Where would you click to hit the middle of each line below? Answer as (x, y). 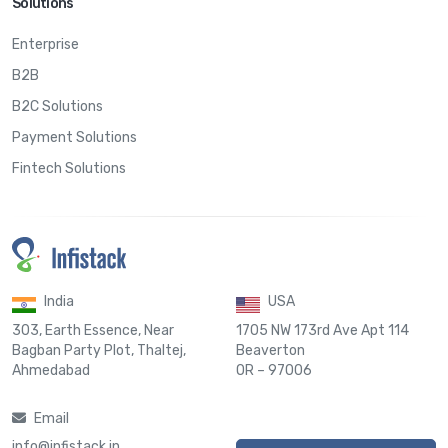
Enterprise (45, 44)
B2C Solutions (57, 106)
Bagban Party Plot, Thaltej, (99, 350)
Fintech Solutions (69, 168)
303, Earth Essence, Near (93, 330)
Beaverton (270, 350)
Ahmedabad (51, 370)
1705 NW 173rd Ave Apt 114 (322, 330)
